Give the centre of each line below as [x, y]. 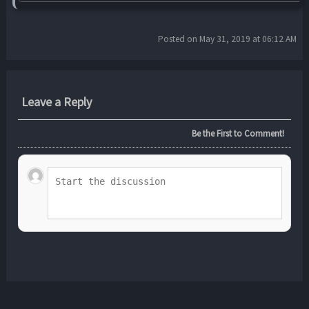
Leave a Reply [57, 102]
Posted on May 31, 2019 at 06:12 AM [228, 39]
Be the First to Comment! [238, 134]
